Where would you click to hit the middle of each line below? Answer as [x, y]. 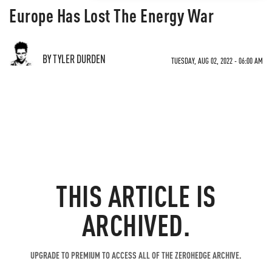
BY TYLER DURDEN [74, 59]
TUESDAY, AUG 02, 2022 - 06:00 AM [217, 60]
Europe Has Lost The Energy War [111, 15]
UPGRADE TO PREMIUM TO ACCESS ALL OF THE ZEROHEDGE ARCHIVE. [136, 255]
